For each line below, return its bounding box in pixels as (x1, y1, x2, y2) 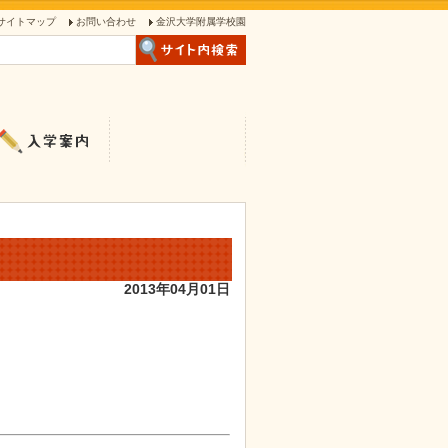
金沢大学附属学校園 (156, 16, 246, 27)
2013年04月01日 (124, 281, 230, 297)
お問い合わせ (76, 16, 136, 27)
